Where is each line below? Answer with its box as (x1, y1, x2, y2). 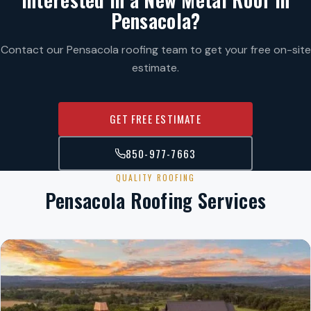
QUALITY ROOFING (115, 171, 196, 183)
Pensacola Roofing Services (44, 186, 267, 215)
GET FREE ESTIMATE (110, 111, 201, 127)
